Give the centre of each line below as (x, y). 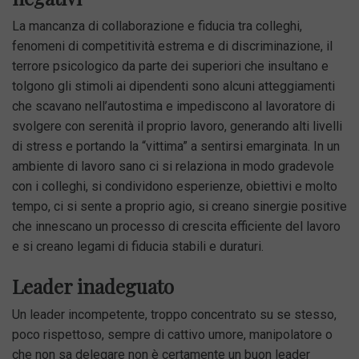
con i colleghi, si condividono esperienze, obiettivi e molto (175, 186)
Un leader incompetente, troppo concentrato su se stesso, (174, 314)
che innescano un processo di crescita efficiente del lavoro (176, 226)
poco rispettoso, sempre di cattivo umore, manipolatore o (172, 334)
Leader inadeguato (93, 286)
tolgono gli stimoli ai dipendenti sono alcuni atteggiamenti (173, 86)
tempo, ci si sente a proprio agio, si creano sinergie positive (179, 206)
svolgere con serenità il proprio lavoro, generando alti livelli (177, 126)
